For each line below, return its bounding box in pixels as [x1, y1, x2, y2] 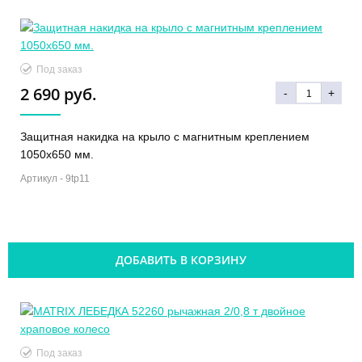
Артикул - [20, 172, 65, 184]
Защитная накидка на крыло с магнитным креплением [20, 129, 309, 143]
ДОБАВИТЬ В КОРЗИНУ [116, 251, 246, 267]
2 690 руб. [20, 82, 97, 105]
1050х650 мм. [20, 147, 94, 161]
